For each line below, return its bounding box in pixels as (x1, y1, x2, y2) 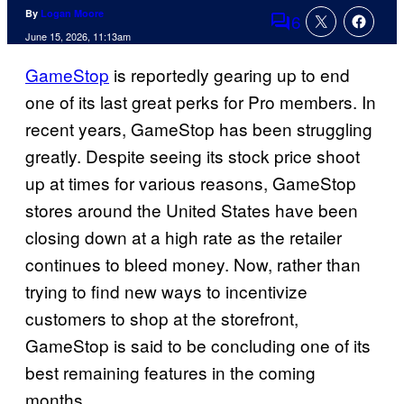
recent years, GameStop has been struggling (25, 116, 372, 142)
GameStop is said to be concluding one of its (25, 333, 371, 358)
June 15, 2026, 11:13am (25, 29, 131, 44)
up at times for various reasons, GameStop (25, 170, 356, 196)
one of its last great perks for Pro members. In (25, 89, 376, 115)
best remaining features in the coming (25, 360, 316, 385)
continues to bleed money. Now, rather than (25, 252, 361, 277)
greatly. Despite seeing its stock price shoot (25, 143, 360, 169)
